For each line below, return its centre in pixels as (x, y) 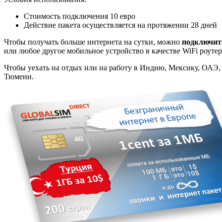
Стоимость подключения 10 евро (80, 16)
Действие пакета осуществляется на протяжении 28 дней (120, 25)
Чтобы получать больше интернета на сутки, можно (93, 42)
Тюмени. (19, 76)
